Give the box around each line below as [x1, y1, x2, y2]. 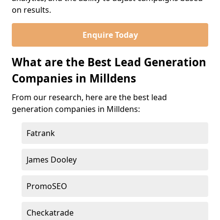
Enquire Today [82, 29, 138, 40]
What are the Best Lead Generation [12, 55, 206, 70]
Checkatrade [27, 207, 74, 218]
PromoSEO [27, 181, 67, 192]
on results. [12, 4, 51, 15]
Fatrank [27, 128, 55, 138]
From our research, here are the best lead [12, 92, 167, 103]
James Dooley [27, 154, 77, 165]
